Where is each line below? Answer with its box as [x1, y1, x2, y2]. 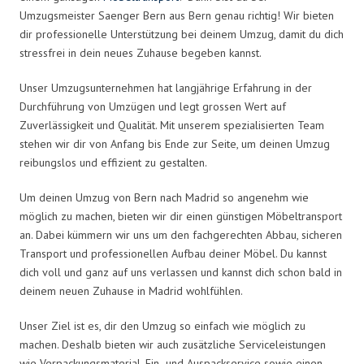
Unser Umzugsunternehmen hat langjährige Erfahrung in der [19, 80, 312, 95]
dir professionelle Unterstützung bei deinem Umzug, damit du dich [19, 26, 344, 41]
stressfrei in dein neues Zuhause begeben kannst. [19, 45, 262, 60]
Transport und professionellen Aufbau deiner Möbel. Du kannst [19, 245, 327, 261]
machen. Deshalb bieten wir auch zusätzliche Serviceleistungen [19, 336, 326, 352]
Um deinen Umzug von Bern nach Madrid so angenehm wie [19, 189, 309, 205]
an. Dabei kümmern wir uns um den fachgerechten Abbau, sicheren [19, 227, 342, 242]
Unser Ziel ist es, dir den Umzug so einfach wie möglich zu [19, 318, 305, 333]
